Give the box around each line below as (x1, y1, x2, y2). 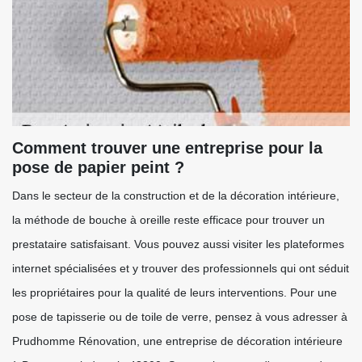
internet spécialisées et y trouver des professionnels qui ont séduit (12, 262, 349, 275)
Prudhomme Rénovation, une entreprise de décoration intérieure (12, 335, 343, 347)
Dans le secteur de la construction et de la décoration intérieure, (12, 189, 339, 202)
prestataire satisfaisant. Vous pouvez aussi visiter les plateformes (12, 238, 344, 250)
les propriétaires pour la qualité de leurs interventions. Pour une (12, 286, 337, 299)
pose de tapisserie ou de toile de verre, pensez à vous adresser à (12, 310, 347, 323)
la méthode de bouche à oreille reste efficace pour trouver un (12, 213, 325, 226)
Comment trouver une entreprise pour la (12, 139, 322, 157)
